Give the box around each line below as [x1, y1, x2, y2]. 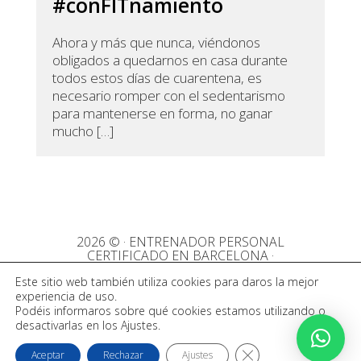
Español [154, 330, 207, 350]
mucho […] [52, 121, 114, 140]
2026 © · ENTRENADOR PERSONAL [77, 232, 284, 251]
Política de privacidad [151, 259, 272, 278]
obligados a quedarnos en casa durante [52, 50, 288, 69]
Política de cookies [127, 272, 234, 291]
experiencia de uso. [15, 288, 117, 304]
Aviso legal [85, 259, 145, 278]
